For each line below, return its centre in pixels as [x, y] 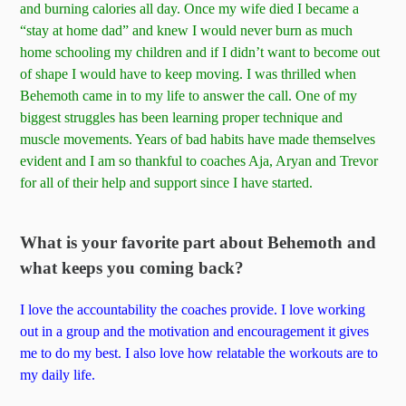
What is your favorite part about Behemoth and [198, 242]
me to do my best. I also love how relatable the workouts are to [199, 353]
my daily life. [58, 374]
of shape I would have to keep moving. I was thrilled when [188, 73]
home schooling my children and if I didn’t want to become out [200, 52]
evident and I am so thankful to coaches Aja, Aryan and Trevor [199, 160]
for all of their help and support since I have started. [167, 182]
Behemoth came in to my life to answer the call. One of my [189, 95]
